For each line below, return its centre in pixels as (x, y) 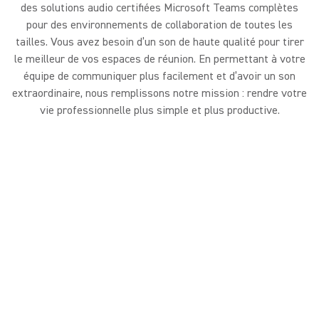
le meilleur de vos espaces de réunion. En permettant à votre (159, 59)
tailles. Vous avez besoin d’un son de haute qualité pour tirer (159, 42)
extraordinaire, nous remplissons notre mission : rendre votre (159, 93)
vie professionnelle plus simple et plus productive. (159, 110)
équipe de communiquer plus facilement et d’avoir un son (159, 76)
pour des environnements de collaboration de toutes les (159, 25)
